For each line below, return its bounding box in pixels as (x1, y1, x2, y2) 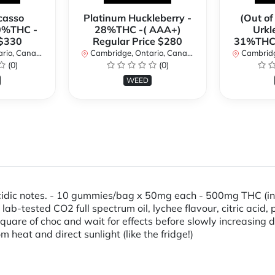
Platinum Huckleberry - (83, 12, 192, 25)
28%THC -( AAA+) (94, 23, 181, 36)
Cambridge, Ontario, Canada (88, 48, 187, 58)
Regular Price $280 (93, 35, 182, 48)
